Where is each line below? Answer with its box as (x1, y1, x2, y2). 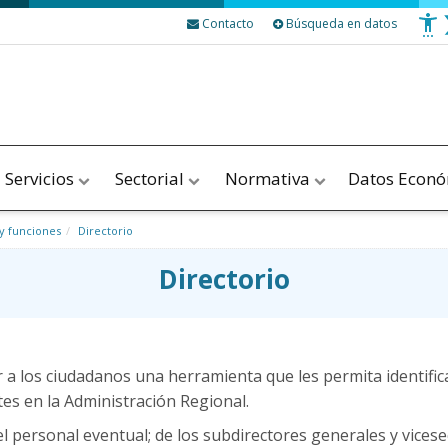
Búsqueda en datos (282, 15, 397, 33)
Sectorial (115, 167, 188, 191)
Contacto (201, 15, 254, 33)
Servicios (5, 167, 78, 191)
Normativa (225, 167, 314, 191)
